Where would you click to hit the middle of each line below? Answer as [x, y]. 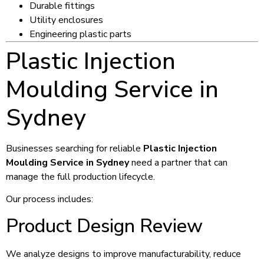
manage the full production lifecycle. [80, 176]
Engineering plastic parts [80, 34]
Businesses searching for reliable [75, 148]
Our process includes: [49, 199]
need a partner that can [178, 162]
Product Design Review [104, 226]
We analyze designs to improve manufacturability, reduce [123, 254]
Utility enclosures [66, 20]
